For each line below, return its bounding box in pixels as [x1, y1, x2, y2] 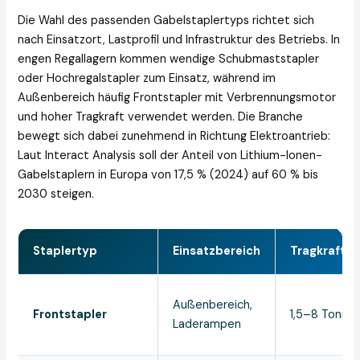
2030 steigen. [18, 186, 95, 202]
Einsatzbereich [173, 243, 261, 260]
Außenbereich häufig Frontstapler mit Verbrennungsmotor [18, 90, 337, 106]
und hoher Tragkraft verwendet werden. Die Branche [18, 109, 304, 125]
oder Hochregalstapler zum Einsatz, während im [18, 71, 276, 87]
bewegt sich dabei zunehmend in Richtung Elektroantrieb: [18, 129, 331, 145]
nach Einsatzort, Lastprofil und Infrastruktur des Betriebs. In [18, 32, 341, 48]
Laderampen [173, 317, 242, 333]
